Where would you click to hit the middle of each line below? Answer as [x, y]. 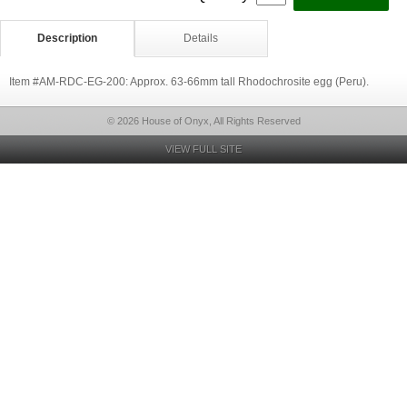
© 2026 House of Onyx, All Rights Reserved [203, 121]
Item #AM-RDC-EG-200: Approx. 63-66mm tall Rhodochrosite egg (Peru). [189, 82]
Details [201, 38]
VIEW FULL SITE [203, 149]
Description [67, 38]
